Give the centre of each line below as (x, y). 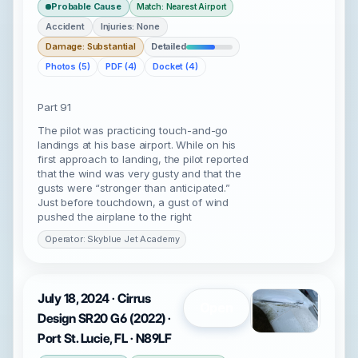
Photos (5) (68, 66)
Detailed (168, 46)
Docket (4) (175, 66)
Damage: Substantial (91, 46)
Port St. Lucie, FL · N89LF (105, 338)
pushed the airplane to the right (115, 217)
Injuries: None (130, 26)
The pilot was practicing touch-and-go (133, 130)
